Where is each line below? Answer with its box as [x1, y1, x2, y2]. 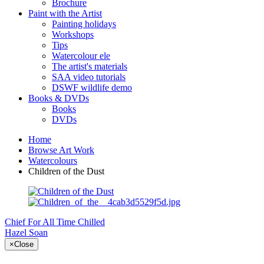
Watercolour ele [52, 51, 110, 61]
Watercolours [28, 156, 77, 166]
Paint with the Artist [28, 8, 102, 18]
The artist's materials [52, 61, 127, 71]
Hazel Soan [5, 227, 48, 237]
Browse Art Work [28, 145, 94, 155]
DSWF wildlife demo [52, 82, 132, 93]
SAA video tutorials [52, 72, 126, 82]
